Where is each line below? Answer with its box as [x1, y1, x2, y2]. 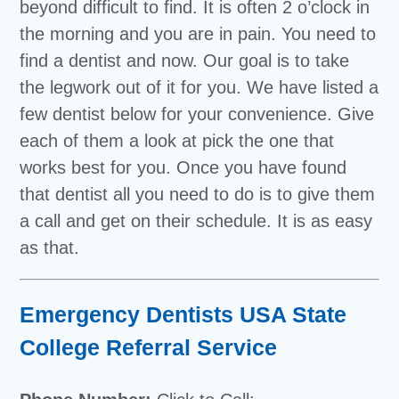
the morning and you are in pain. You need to [20, 24, 377, 44]
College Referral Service [20, 335, 278, 360]
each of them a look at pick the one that [20, 131, 335, 151]
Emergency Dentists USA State [20, 302, 347, 327]
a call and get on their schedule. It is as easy [20, 211, 373, 231]
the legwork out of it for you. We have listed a [20, 77, 379, 97]
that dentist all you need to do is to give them [20, 184, 376, 204]
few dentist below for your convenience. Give [20, 104, 375, 124]
